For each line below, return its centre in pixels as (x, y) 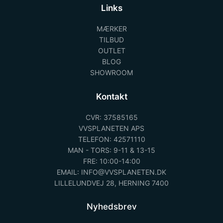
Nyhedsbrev (111, 207)
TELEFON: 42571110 (111, 139)
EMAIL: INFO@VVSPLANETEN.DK (111, 172)
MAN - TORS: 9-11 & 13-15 (111, 150)
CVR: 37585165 (111, 117)
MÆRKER (111, 29)
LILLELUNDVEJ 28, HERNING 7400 (111, 183)
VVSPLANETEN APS (111, 128)
